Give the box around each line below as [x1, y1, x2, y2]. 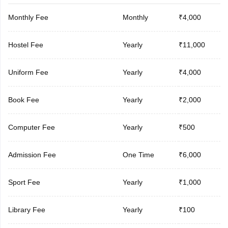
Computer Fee [8, 123, 55, 131]
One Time [122, 150, 154, 159]
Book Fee [8, 95, 39, 104]
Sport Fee [8, 178, 40, 186]
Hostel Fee [8, 40, 43, 49]
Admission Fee [8, 150, 56, 159]
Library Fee [8, 205, 45, 214]
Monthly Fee [8, 13, 48, 21]
